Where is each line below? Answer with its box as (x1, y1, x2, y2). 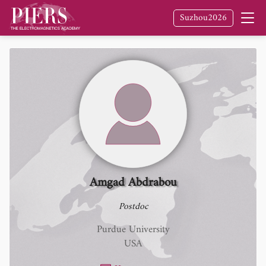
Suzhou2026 (180, 9, 227, 26)
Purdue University (96, 221, 170, 239)
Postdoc (118, 199, 148, 215)
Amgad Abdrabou (89, 172, 177, 194)
